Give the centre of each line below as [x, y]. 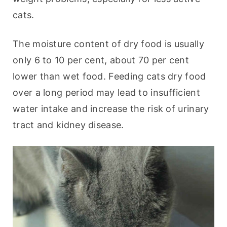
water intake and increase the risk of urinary [111, 109]
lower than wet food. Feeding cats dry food [109, 77]
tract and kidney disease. [68, 125]
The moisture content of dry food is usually [108, 44]
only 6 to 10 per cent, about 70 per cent [101, 60]
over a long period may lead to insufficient [106, 93]
